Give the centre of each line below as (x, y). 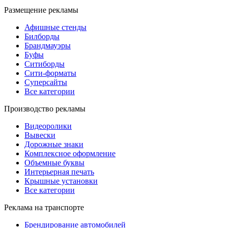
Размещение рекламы (41, 10)
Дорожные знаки (54, 144)
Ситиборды (45, 64)
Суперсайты (46, 82)
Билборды (42, 36)
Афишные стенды (55, 27)
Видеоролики (48, 126)
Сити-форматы (50, 73)
